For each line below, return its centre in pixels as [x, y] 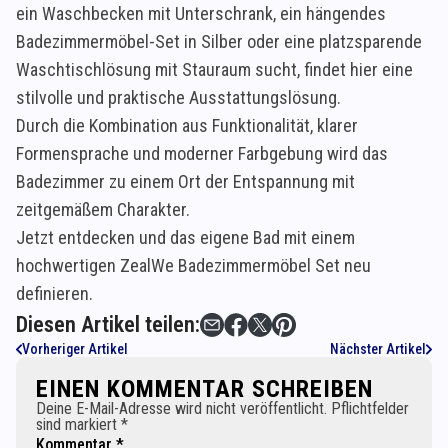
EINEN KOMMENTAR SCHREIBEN [204, 389]
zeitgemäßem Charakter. [103, 210]
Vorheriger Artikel [75, 349]
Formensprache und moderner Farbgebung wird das [202, 154]
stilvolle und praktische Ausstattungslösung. [178, 98]
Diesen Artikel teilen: [108, 325]
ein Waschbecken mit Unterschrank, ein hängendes [201, 14]
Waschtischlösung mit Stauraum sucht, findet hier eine [214, 70]
